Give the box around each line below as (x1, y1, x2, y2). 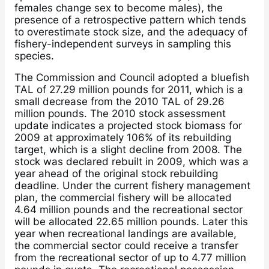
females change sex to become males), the (14, 1, 223, 14)
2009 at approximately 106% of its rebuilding (14, 131, 231, 144)
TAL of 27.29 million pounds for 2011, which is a (14, 83, 243, 95)
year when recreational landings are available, (14, 228, 237, 240)
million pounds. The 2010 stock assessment (14, 107, 226, 119)
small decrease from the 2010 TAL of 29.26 (14, 95, 225, 107)
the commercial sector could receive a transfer (14, 240, 238, 252)
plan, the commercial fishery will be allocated (14, 192, 232, 204)
